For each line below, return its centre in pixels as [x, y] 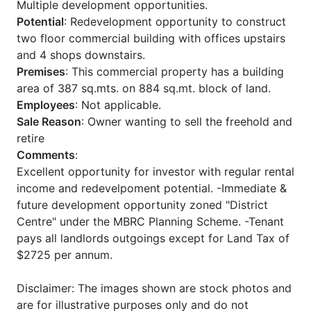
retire [31, 138]
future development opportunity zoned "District [142, 204]
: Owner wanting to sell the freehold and [187, 121]
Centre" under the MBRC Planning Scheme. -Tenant [150, 221]
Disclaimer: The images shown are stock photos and [154, 288]
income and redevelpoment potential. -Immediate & [152, 188]
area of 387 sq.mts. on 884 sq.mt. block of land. [144, 88]
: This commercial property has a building [175, 71]
